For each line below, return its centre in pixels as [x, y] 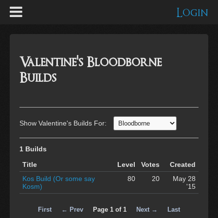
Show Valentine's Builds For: [64, 123]
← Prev [72, 209]
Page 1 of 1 [110, 209]
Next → [147, 209]
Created [183, 164]
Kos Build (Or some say [59, 178]
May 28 [184, 178]
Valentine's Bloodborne [91, 63]
